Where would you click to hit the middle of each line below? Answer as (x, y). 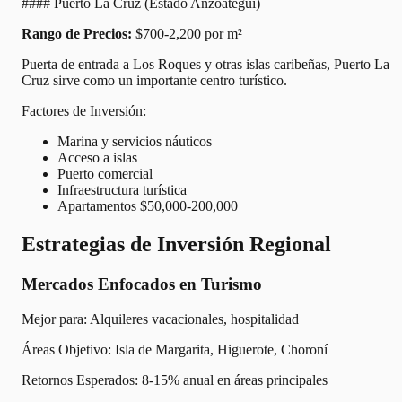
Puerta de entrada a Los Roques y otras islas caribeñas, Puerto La (205, 65)
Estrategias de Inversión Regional (176, 245)
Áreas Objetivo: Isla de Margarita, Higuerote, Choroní (175, 349)
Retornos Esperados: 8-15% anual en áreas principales (175, 380)
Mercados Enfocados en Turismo (142, 284)
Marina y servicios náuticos (135, 142)
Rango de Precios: (77, 34)
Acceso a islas (97, 158)
